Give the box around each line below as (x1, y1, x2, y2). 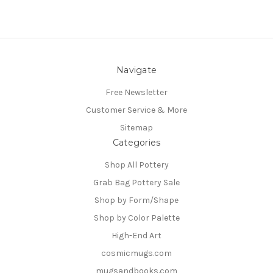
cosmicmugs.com (101, 247, 172, 258)
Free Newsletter (105, 87, 168, 98)
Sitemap (120, 122, 153, 133)
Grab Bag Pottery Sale (93, 177, 180, 188)
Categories (112, 136, 161, 148)
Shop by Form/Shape (94, 194, 179, 205)
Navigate (116, 65, 157, 76)
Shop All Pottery (104, 159, 169, 170)
